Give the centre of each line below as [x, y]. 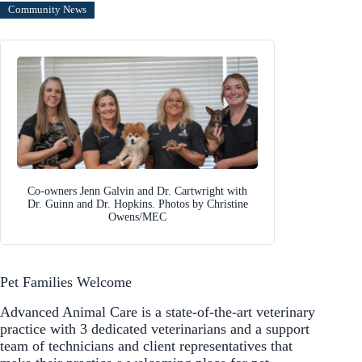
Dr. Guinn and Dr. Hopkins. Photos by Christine [137, 204]
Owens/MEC [137, 217]
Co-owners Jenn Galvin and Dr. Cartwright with [137, 191]
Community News [47, 10]
